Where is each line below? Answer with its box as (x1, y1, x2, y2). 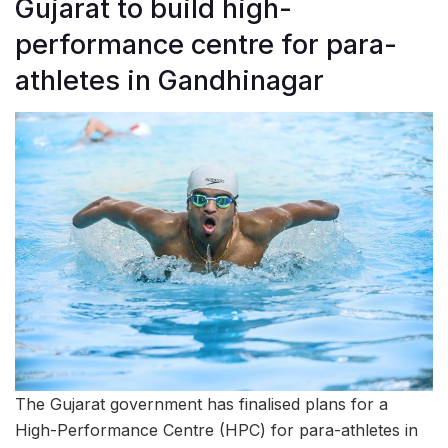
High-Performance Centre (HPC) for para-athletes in (15, 420, 418, 441)
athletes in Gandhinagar (15, 63, 324, 97)
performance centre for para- (15, 27, 397, 61)
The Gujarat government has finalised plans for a (15, 394, 388, 415)
